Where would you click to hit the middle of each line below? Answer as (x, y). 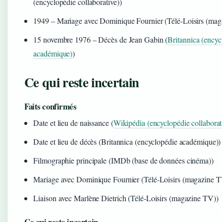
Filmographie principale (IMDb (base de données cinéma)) (123, 160)
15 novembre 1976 (62, 39)
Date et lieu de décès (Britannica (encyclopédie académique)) (127, 141)
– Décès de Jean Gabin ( (129, 39)
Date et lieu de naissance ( (73, 122)
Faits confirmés (51, 106)
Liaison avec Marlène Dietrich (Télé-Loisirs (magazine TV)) (126, 198)
